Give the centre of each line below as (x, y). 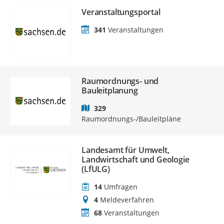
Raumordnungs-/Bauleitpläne (131, 119)
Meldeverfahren (127, 200)
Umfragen (120, 187)
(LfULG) (95, 169)
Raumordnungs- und (120, 81)
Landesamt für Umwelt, (125, 150)
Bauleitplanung (109, 90)
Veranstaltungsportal (121, 12)
